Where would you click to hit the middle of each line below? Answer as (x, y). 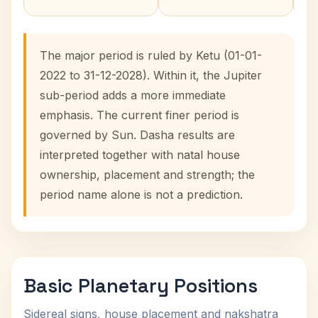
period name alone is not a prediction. (141, 194)
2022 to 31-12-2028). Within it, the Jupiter (151, 75)
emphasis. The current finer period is (139, 115)
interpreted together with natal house (140, 155)
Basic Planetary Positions (141, 286)
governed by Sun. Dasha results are (137, 135)
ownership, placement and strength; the (147, 175)
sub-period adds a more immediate (133, 95)
